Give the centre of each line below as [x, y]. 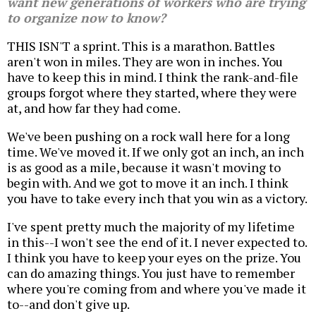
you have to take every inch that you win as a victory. [157, 199]
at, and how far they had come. [94, 108]
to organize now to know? [86, 18]
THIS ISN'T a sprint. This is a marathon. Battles [141, 46]
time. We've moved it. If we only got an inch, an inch [156, 152]
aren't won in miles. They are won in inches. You [145, 62]
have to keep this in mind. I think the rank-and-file [153, 77]
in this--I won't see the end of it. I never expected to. [157, 242]
